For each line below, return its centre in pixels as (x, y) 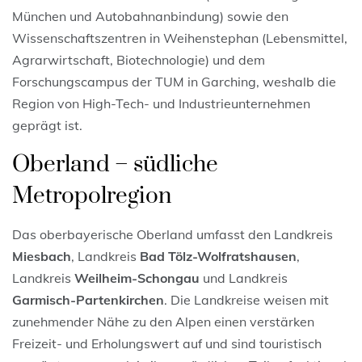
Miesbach (42, 256)
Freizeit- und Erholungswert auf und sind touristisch (167, 343)
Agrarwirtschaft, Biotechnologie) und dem (139, 59)
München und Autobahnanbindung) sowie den (150, 16)
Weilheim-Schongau (137, 278)
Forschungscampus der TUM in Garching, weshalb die (174, 81)
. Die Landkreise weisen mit (246, 299)
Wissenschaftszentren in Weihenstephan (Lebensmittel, (180, 38)
